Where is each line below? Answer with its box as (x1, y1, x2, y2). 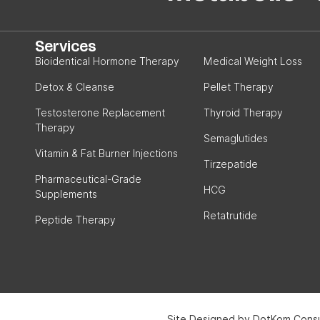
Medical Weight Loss (203, 55, 302, 67)
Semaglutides (203, 132, 268, 144)
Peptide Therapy (34, 214, 116, 226)
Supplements (34, 188, 97, 200)
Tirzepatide (203, 158, 258, 170)
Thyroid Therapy (203, 106, 283, 119)
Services (34, 36, 96, 56)
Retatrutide (203, 209, 257, 221)
